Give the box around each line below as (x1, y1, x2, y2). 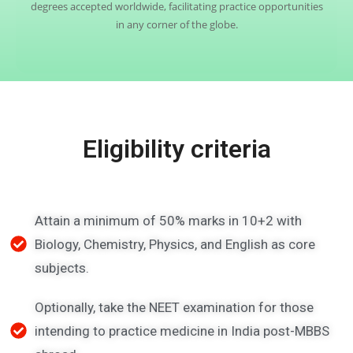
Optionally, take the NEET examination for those (35, 299, 314, 316)
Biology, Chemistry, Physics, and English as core (35, 236, 316, 253)
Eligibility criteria (82, 134, 271, 165)
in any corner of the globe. (115, 17, 238, 32)
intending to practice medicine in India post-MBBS (35, 323, 330, 340)
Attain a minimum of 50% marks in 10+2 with (35, 213, 303, 229)
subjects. (35, 260, 90, 277)
